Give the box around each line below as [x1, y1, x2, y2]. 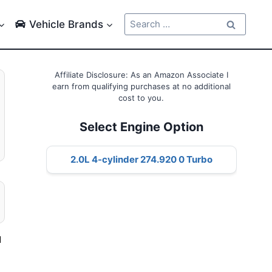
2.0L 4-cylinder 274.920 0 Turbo [70, 153, 212, 165]
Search [124, 13, 154, 25]
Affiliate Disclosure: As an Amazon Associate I [54, 70, 228, 80]
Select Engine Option [79, 119, 203, 134]
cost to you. [118, 93, 165, 103]
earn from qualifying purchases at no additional [52, 81, 231, 91]
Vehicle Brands [29, 18, 103, 30]
